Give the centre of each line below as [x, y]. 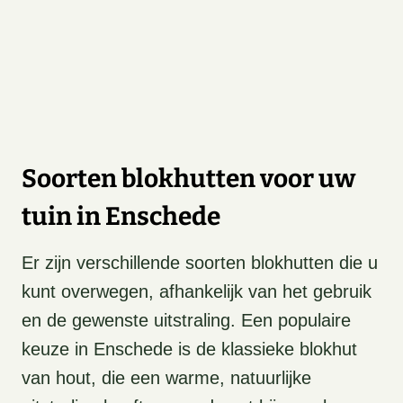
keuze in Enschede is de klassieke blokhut [189, 349]
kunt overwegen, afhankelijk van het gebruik [197, 292]
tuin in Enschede [121, 217]
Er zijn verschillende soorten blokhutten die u [200, 263]
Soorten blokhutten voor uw [188, 179]
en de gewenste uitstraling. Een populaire [186, 321]
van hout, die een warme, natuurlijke [166, 378]
